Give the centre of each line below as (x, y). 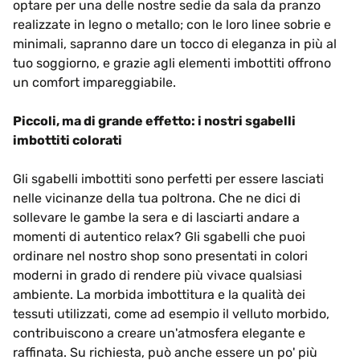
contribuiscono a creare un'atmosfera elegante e (159, 333)
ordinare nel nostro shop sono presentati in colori (160, 256)
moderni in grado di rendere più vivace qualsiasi (157, 275)
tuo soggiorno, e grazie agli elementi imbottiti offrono (172, 63)
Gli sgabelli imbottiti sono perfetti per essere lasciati (168, 179)
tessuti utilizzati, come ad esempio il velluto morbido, (171, 314)
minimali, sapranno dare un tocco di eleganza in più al (175, 44)
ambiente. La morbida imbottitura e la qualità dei (159, 295)
